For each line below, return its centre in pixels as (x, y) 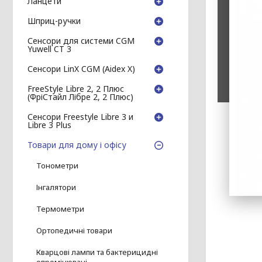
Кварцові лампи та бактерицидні (97, 252)
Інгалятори (56, 187)
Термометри (60, 209)
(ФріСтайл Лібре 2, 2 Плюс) (80, 97)
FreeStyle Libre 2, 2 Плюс (76, 89)
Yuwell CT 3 (49, 49)
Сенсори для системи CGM (81, 41)
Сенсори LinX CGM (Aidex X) (81, 69)
